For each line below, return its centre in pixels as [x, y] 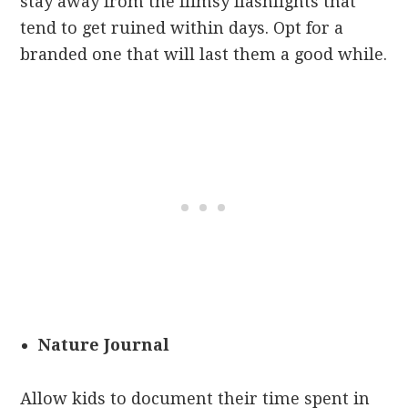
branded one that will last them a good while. [204, 55]
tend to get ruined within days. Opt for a [182, 28]
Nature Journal [104, 345]
